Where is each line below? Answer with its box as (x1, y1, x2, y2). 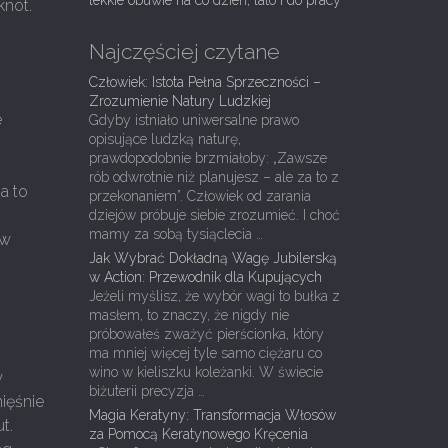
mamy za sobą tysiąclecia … (88, 226, 263, 242)
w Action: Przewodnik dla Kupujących (88, 269, 322, 285)
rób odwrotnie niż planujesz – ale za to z (88, 169, 339, 185)
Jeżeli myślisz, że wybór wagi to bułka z (88, 288, 340, 304)
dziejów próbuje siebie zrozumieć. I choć (88, 207, 340, 223)
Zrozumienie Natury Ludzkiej (88, 93, 271, 109)
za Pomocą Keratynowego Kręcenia (88, 426, 308, 442)
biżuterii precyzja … (88, 383, 205, 399)
